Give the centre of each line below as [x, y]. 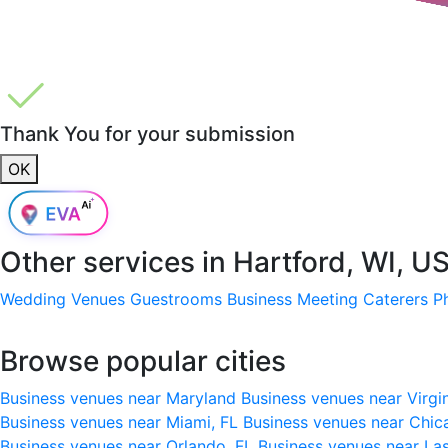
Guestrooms [176, 298]
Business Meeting [292, 298]
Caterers [395, 298]
